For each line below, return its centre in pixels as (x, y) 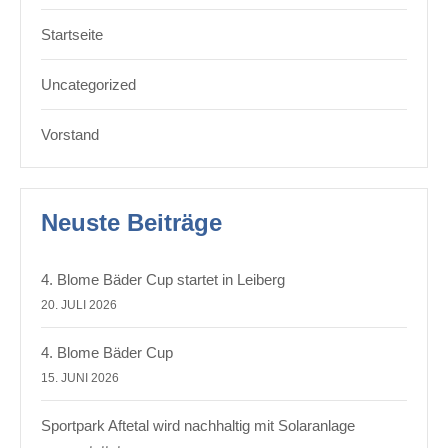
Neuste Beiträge (131, 222)
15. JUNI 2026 (80, 378)
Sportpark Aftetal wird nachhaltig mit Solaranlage (198, 426)
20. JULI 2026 (79, 305)
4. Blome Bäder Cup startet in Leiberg (163, 279)
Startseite (72, 34)
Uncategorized (88, 84)
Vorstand (70, 134)
